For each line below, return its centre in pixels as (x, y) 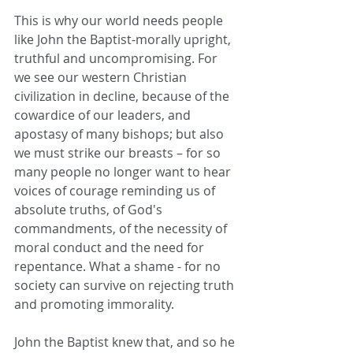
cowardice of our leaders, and (104, 115)
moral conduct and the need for (111, 247)
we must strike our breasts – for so (119, 152)
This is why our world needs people (120, 20)
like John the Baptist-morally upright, (124, 39)
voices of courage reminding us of (116, 190)
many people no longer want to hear (124, 171)
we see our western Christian (102, 77)
